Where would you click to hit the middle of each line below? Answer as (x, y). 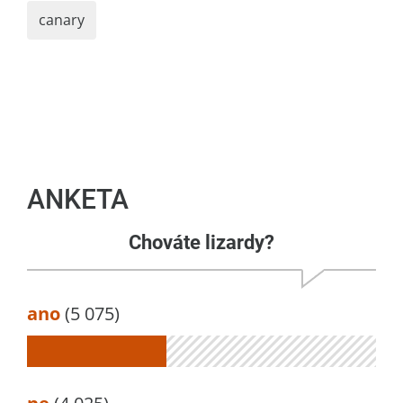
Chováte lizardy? (201, 242)
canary (62, 19)
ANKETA (78, 199)
